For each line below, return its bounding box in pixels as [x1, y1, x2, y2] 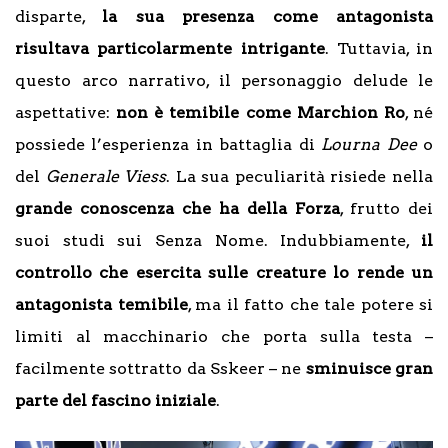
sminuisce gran [305, 358, 434, 378]
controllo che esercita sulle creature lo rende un [15, 262, 433, 282]
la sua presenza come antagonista [102, 6, 434, 26]
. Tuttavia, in [324, 38, 433, 58]
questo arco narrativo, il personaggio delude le [15, 70, 433, 90]
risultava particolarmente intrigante [15, 38, 325, 58]
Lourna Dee [321, 134, 424, 154]
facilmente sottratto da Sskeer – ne [15, 358, 306, 378]
